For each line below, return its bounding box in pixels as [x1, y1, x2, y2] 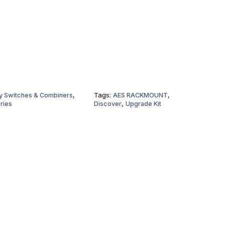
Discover [94, 100, 122, 108]
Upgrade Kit [126, 100, 162, 108]
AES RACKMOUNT [113, 91, 168, 99]
